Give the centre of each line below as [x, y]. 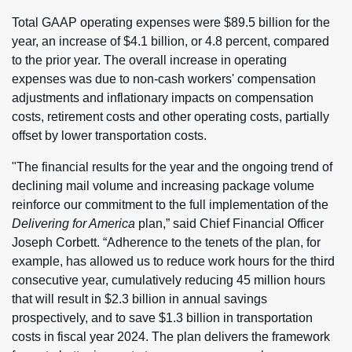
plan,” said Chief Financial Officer [229, 224]
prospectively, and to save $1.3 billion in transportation [162, 318]
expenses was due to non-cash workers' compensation [164, 79]
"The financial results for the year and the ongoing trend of [172, 167]
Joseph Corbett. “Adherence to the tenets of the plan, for [166, 242]
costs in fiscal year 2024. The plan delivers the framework [171, 337]
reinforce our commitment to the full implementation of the [170, 205]
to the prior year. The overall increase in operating [149, 60]
